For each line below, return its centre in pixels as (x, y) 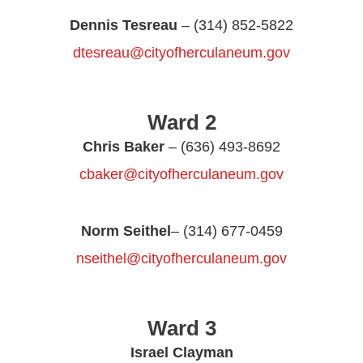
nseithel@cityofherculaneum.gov (181, 258)
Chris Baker (124, 147)
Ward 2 (181, 122)
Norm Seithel (126, 231)
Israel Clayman (181, 352)
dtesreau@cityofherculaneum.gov (181, 53)
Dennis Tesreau (124, 25)
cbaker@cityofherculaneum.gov (181, 174)
